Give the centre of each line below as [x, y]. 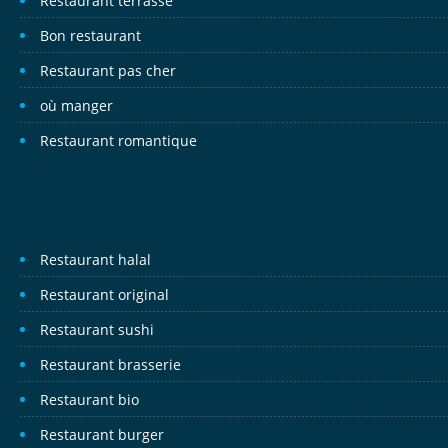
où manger [76, 105]
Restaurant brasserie [110, 364]
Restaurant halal [95, 259]
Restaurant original [104, 294]
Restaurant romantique [118, 140]
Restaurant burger [102, 434]
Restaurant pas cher [108, 70]
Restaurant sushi [97, 329]
